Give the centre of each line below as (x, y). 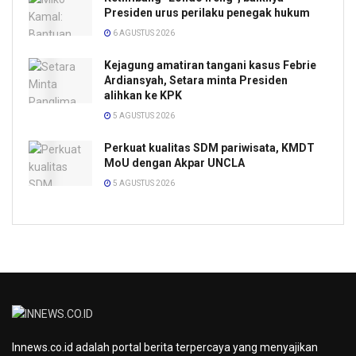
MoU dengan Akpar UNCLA (174, 163)
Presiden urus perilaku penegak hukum (207, 12)
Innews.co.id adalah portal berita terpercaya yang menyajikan (165, 347)
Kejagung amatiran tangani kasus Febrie (210, 65)
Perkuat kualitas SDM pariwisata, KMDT (209, 147)
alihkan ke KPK (143, 95)
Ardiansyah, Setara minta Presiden (196, 80)
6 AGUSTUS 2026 (143, 33)
